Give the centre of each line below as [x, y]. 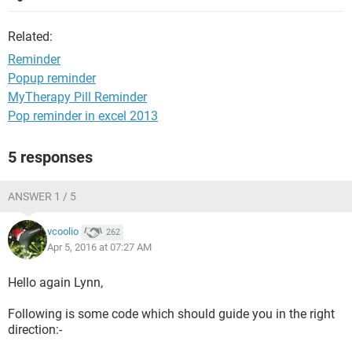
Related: [30, 37]
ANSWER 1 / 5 [42, 196]
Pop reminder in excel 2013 [83, 116]
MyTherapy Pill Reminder [77, 97]
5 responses [50, 157]
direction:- [35, 330]
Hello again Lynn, [55, 282]
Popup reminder [52, 78]
